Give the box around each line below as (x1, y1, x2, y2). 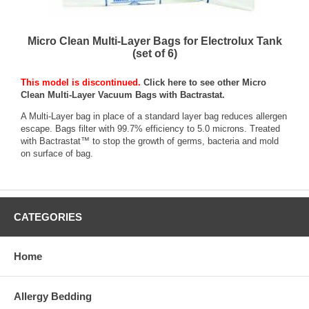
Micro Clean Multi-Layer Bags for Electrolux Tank (27, 35, 282, 47)
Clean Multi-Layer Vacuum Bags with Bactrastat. (21, 90, 225, 100)
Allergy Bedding (14, 290, 92, 302)
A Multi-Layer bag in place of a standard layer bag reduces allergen (21, 111, 287, 121)
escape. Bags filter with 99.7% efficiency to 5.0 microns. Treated (21, 123, 280, 134)
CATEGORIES (14, 211, 82, 223)
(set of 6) (132, 48, 177, 59)
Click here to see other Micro (143, 77, 266, 88)
